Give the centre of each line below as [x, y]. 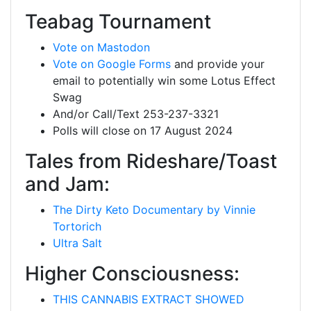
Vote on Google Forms [112, 64]
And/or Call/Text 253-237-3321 [136, 114]
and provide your [218, 64]
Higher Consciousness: [132, 274]
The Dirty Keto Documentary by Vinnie [154, 210]
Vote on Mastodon [101, 47]
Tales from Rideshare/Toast [151, 161]
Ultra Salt [77, 243]
